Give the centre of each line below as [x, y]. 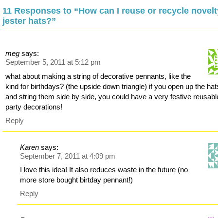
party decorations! [34, 107]
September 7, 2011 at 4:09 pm [68, 156]
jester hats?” [29, 21]
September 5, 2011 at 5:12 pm [53, 62]
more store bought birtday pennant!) [77, 180]
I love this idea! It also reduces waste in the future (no [104, 170]
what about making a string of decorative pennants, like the [98, 76]
